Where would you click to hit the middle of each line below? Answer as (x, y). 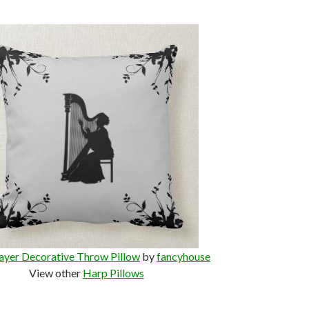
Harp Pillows (113, 273)
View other (56, 273)
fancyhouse (183, 256)
